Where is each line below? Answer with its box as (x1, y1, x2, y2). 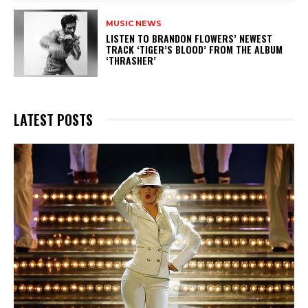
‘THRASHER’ (106, 53, 162, 68)
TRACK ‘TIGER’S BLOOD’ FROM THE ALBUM (106, 42, 283, 57)
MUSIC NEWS (106, 19, 162, 29)
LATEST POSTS (14, 109, 93, 130)
